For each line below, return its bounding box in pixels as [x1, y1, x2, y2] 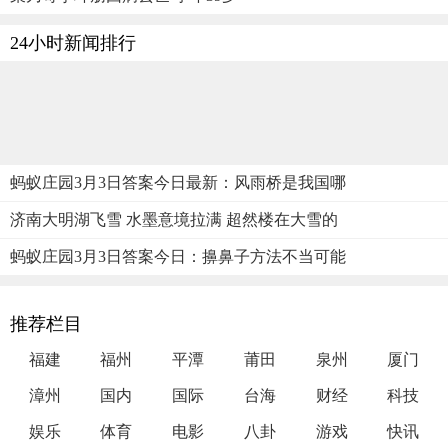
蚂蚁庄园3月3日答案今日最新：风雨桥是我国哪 [10, 173, 346, 191]
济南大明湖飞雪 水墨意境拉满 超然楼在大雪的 [10, 210, 338, 228]
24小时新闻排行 [10, 32, 136, 53]
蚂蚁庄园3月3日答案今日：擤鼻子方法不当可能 [10, 247, 346, 265]
